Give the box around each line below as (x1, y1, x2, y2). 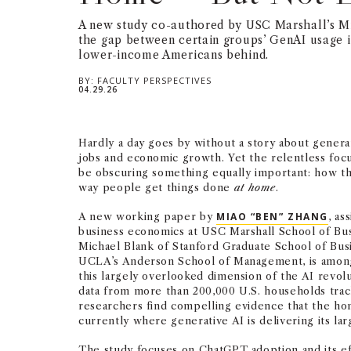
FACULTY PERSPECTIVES (96, 74, 212, 86)
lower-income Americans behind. (78, 48, 269, 62)
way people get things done (78, 181, 234, 194)
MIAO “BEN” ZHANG (215, 210, 328, 223)
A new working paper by (78, 210, 216, 223)
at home (233, 181, 277, 194)
